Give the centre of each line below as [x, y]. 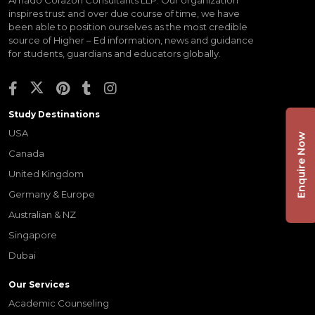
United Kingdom [46, 173]
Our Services [39, 284]
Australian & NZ [42, 214]
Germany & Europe [52, 194]
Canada [26, 153]
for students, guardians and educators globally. [115, 53]
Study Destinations [54, 114]
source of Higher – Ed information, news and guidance [131, 40]
